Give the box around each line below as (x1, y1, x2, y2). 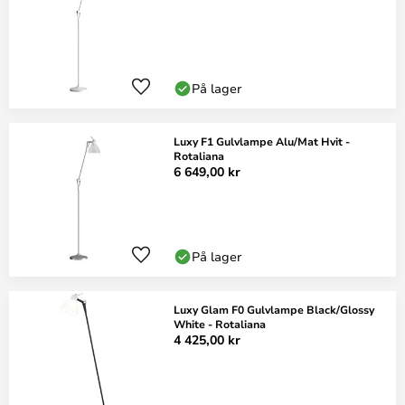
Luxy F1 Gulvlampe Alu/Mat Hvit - (174, 134, 350, 148)
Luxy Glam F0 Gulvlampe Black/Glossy (174, 302, 374, 316)
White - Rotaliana (174, 316, 266, 331)
